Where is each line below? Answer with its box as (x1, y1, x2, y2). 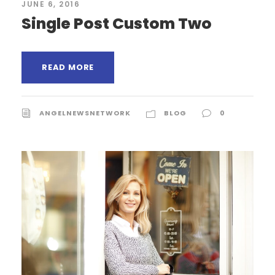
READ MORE (42, 61, 95, 73)
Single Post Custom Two (21, 12, 212, 34)
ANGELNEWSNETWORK (39, 107, 131, 118)
